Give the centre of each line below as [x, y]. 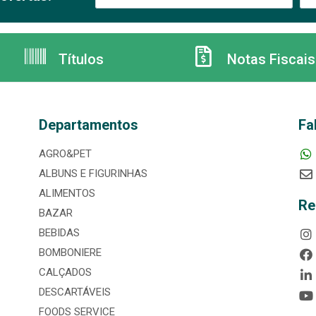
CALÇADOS [65, 273]
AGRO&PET [65, 154]
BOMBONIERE [70, 253]
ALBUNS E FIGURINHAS [93, 174]
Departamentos [88, 125]
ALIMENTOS [67, 194]
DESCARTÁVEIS [74, 292]
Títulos [79, 60]
